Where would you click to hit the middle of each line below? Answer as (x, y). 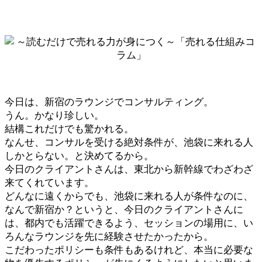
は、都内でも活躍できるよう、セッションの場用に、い (129, 223)
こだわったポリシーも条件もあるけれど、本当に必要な (129, 250)
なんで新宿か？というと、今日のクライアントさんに (124, 210)
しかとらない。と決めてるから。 (79, 156)
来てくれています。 (49, 183)
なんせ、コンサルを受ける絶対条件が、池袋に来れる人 (129, 142)
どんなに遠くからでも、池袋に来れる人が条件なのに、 (129, 196)
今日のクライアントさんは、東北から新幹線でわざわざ (129, 169)
